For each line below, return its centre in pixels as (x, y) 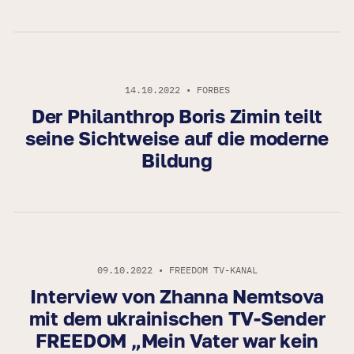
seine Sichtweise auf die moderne (177, 138)
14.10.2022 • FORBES (177, 90)
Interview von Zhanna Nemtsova (177, 296)
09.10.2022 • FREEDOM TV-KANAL (177, 270)
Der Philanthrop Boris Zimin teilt (177, 116)
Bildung (177, 160)
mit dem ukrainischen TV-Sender (177, 318)
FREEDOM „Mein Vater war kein (177, 341)
